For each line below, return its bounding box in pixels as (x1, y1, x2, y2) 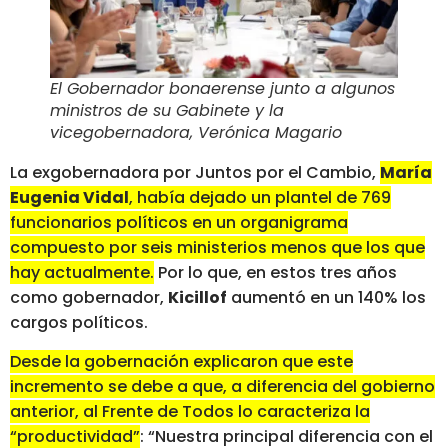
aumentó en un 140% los (227, 285, 426, 309)
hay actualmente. (10, 260, 154, 284)
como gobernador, (10, 285, 168, 309)
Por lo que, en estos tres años (154, 260, 397, 284)
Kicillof (168, 285, 227, 309)
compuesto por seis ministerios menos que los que (10, 235, 425, 259)
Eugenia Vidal (10, 185, 129, 209)
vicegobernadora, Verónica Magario (50, 120, 342, 144)
